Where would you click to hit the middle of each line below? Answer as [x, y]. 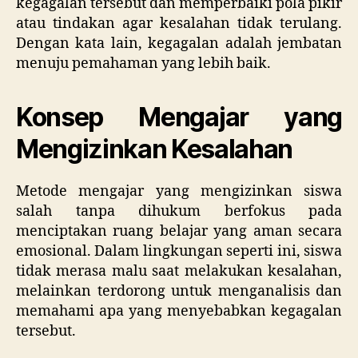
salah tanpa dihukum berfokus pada [179, 211]
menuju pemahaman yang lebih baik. [143, 64]
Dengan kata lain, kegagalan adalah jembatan [179, 44]
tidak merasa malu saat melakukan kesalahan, [179, 271]
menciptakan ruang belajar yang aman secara [179, 231]
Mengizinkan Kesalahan [155, 149]
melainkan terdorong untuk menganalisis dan [179, 291]
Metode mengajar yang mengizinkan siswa [179, 191]
